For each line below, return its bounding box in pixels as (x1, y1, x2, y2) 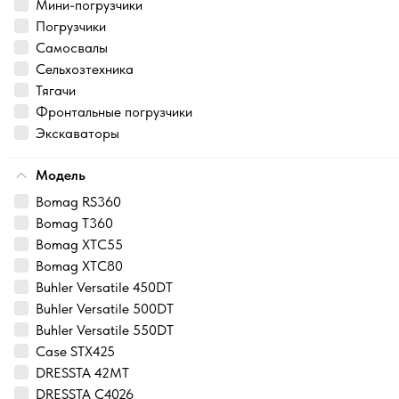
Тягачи (36, 81, 76, 99)
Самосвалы (36, 38, 108, 56)
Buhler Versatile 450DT (36, 278, 173, 296)
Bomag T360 (36, 214, 113, 232)
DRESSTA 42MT (36, 363, 129, 381)
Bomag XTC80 (36, 256, 123, 274)
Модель (36, 166, 85, 183)
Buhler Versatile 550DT (36, 321, 174, 338)
